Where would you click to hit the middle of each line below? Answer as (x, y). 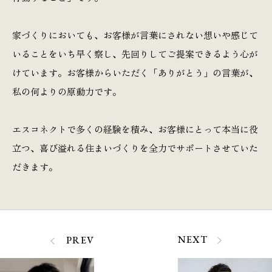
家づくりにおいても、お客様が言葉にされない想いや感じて (135, 35)
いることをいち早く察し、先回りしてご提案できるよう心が (135, 54)
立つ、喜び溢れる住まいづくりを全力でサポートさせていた (135, 148)
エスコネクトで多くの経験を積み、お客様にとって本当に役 (135, 129)
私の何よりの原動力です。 (67, 92)
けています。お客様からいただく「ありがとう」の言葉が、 (135, 73)
